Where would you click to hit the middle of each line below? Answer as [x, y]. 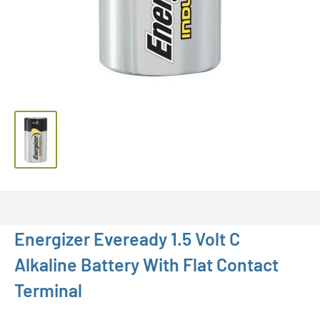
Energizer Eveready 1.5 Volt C [127, 238]
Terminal [48, 290]
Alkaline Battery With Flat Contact [146, 264]
